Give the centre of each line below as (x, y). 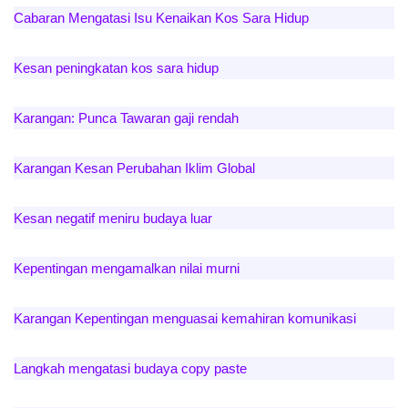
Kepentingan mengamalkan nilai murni (127, 269)
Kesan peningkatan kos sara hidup (116, 68)
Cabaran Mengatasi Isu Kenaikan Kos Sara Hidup (161, 18)
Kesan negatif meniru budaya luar (113, 219)
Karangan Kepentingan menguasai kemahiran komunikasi (185, 319)
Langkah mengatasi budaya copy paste (130, 369)
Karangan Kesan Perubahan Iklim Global (134, 168)
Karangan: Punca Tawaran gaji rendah (126, 118)
